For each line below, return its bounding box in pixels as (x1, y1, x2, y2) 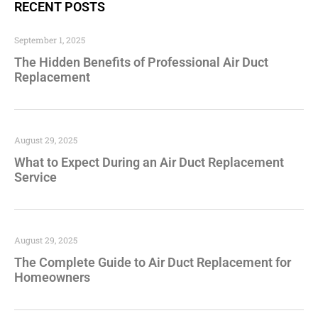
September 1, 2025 (14, 34, 85, 46)
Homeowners (14, 270, 90, 285)
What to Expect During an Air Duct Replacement (14, 155, 284, 170)
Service (14, 170, 57, 185)
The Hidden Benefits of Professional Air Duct (14, 55, 268, 70)
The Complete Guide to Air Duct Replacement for (14, 255, 291, 270)
